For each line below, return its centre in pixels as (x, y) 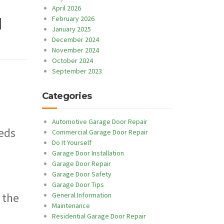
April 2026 (66, 8)
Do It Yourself (71, 142)
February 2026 (73, 18)
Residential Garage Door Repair (99, 216)
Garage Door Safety (81, 174)
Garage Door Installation (88, 153)
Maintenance (71, 205)
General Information (81, 195)
